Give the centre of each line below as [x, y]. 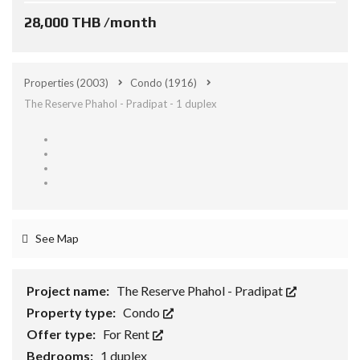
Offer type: [62, 334]
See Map [56, 238]
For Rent [127, 334]
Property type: [72, 312]
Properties [50, 83]
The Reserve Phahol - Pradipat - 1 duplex [121, 104]
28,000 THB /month [90, 22]
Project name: [69, 290]
